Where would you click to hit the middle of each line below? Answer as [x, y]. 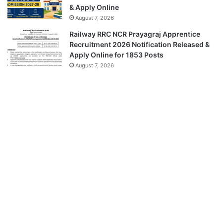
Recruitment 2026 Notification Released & [139, 44]
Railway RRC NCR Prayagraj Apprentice [135, 34]
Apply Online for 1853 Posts [116, 55]
